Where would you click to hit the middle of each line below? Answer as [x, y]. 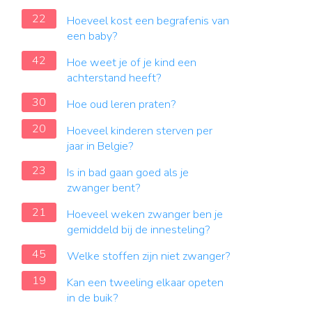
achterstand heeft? [114, 78]
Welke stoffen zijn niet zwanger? [149, 256]
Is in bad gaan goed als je [128, 173]
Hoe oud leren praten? [122, 104]
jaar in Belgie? [100, 146]
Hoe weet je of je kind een [132, 63]
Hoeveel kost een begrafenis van [148, 21]
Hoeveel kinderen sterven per [140, 131]
